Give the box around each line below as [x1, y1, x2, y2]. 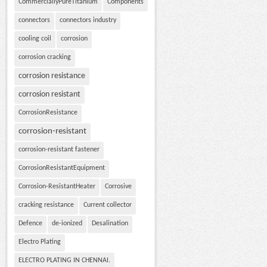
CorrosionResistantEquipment [18, 164, 105, 172]
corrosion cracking [18, 54, 71, 61]
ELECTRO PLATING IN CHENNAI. [18, 257, 110, 264]
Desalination [92, 220, 128, 227]
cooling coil [18, 35, 51, 42]
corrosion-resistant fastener [18, 146, 100, 153]
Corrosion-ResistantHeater [18, 183, 95, 190]
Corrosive [105, 183, 132, 190]
